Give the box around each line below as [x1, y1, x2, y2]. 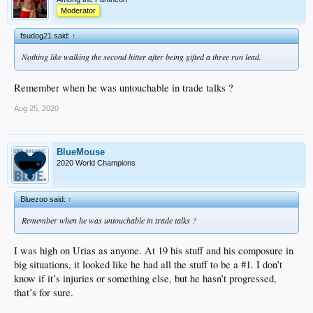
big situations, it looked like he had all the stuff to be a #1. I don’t [14, 258, 282, 272]
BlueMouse [57, 146, 105, 157]
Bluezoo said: [20, 194, 68, 203]
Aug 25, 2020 [14, 103, 59, 112]
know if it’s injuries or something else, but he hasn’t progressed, [14, 272, 277, 286]
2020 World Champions [57, 158, 136, 167]
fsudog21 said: [20, 31, 72, 40]
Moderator [61, 6, 96, 15]
